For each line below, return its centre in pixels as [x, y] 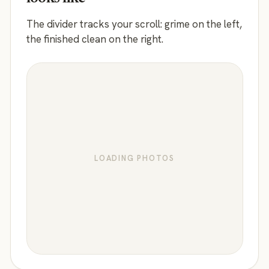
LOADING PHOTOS [134, 158]
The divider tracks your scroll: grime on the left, [134, 24]
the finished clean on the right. [95, 39]
